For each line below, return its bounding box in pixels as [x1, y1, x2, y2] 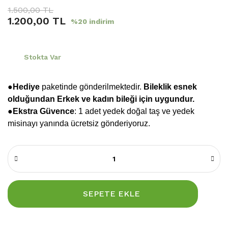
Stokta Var [24, 52, 61, 61]
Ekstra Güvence [13, 107, 74, 116]
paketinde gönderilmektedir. [40, 82, 144, 92]
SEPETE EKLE [82, 189, 140, 199]
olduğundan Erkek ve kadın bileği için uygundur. [8, 95, 194, 104]
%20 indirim [71, 17, 114, 26]
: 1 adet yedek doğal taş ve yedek [74, 107, 194, 116]
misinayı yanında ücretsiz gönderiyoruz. [8, 119, 150, 128]
